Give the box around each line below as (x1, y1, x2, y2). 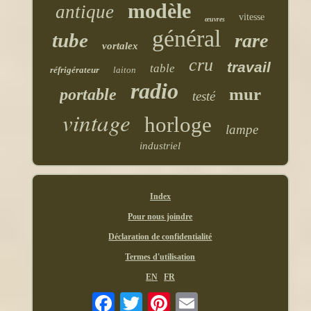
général (152, 25, 221, 51)
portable (59, 85, 117, 103)
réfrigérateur (49, 64, 99, 75)
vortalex (102, 40, 139, 51)
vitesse (239, 11, 265, 22)
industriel (140, 140, 181, 151)
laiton (112, 64, 136, 75)
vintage (62, 106, 131, 137)
